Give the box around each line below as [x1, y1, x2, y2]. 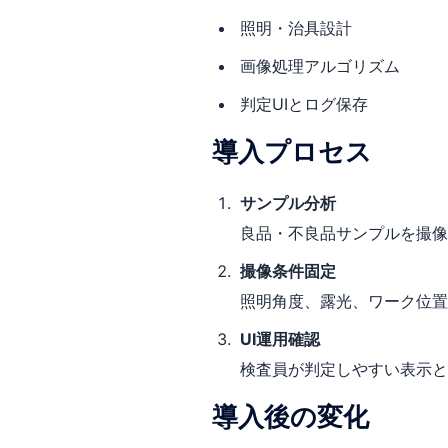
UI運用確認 [240, 329, 320, 349]
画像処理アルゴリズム [240, 56, 400, 76]
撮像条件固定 [240, 261, 336, 281]
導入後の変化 [212, 401, 369, 432]
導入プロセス [212, 136, 372, 167]
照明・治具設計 [240, 18, 352, 38]
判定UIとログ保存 [240, 94, 368, 114]
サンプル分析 [240, 193, 336, 213]
